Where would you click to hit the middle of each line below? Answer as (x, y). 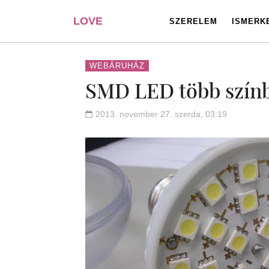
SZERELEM (193, 21)
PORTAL (95, 63)
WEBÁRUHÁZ (117, 66)
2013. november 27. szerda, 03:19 (161, 114)
